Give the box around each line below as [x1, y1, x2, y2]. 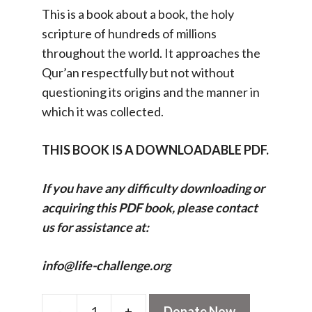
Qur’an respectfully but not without [42, 64, 235, 80]
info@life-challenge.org [42, 257, 171, 273]
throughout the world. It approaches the [42, 45, 260, 61]
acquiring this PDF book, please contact [42, 199, 258, 215]
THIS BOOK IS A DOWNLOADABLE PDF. [42, 141, 269, 157]
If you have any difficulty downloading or [42, 180, 265, 196]
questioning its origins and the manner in [42, 84, 260, 100]
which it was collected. [42, 103, 164, 119]
